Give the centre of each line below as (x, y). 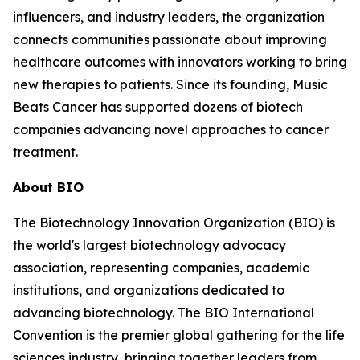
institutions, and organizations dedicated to (149, 290)
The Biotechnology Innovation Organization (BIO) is (174, 223)
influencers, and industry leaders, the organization (169, 17)
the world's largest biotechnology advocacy (149, 245)
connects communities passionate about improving (170, 39)
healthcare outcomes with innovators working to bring (180, 62)
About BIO (48, 187)
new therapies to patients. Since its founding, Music (170, 84)
